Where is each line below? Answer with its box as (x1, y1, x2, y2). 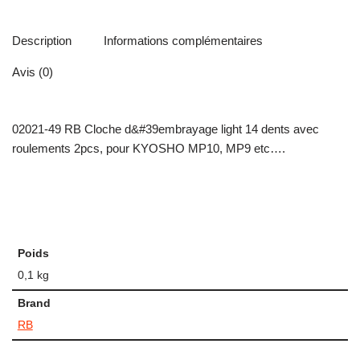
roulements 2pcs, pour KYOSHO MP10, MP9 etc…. (12, 141, 285, 156)
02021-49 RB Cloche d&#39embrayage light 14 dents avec (12, 122, 319, 137)
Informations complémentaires (104, 33, 263, 47)
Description (12, 33, 72, 47)
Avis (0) (12, 64, 53, 79)
